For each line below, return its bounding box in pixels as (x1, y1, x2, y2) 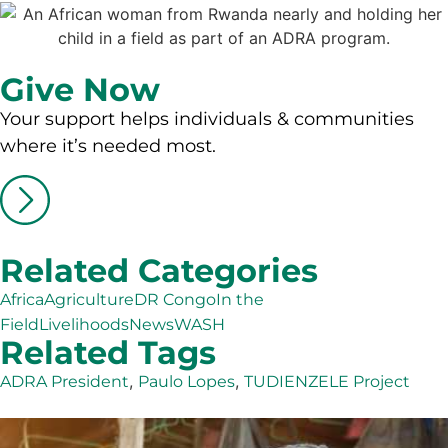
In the (216, 289, 264, 309)
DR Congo (134, 289, 216, 309)
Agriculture (44, 289, 134, 309)
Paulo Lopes (138, 371, 235, 391)
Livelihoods (39, 314, 129, 334)
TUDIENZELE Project (244, 371, 410, 391)
